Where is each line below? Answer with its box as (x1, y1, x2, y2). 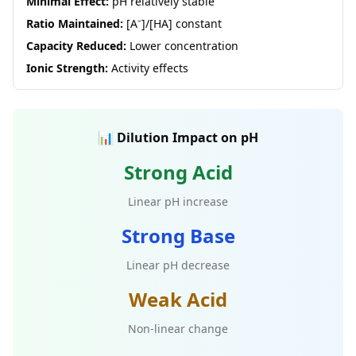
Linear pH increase (128, 194, 228, 209)
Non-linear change (128, 321, 228, 336)
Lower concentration (126, 38, 238, 53)
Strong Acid (123, 159, 233, 185)
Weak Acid (129, 286, 227, 312)
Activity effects (108, 60, 188, 75)
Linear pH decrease (126, 257, 230, 273)
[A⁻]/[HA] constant (123, 16, 222, 31)
